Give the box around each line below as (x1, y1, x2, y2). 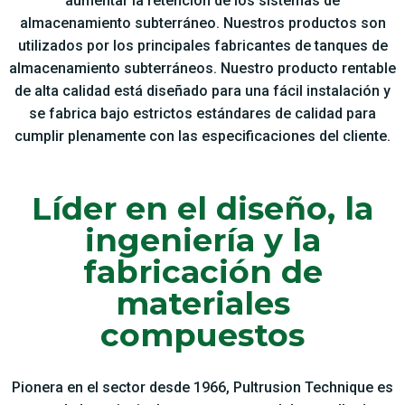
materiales (115, 283, 290, 323)
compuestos (100, 315, 305, 354)
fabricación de (82, 251, 323, 291)
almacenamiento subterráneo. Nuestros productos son (19, 14, 386, 32)
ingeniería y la (84, 220, 321, 259)
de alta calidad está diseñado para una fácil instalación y (14, 81, 391, 99)
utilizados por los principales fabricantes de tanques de (17, 36, 388, 54)
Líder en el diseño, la (32, 188, 373, 228)
